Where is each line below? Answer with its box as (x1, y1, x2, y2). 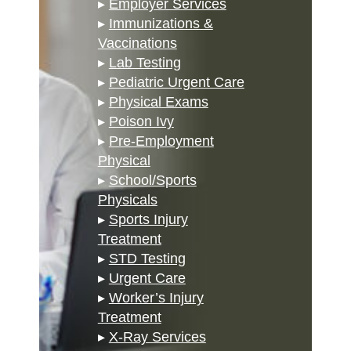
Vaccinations (97, 35, 177, 52)
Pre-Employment (108, 133, 214, 150)
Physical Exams (108, 94, 208, 110)
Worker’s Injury (108, 290, 204, 306)
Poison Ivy (108, 114, 174, 130)
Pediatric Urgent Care (108, 74, 244, 91)
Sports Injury (108, 212, 188, 228)
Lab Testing (108, 55, 181, 71)
